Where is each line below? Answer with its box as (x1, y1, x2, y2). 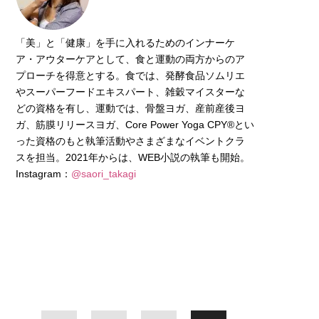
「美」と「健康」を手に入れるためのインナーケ (16, 36, 235, 48)
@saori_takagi (71, 167, 136, 179)
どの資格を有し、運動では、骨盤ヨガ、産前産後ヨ (16, 102, 245, 114)
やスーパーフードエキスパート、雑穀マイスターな (16, 85, 245, 98)
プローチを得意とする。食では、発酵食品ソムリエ (16, 69, 245, 81)
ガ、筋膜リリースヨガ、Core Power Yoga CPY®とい (16, 118, 254, 130)
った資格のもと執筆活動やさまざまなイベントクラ (16, 135, 245, 147)
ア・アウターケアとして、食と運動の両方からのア (16, 53, 245, 65)
